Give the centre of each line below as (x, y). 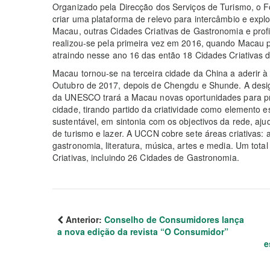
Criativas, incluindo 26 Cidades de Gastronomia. (146, 157)
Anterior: (84, 219)
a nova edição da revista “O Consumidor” (143, 231)
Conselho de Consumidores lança (174, 219)
